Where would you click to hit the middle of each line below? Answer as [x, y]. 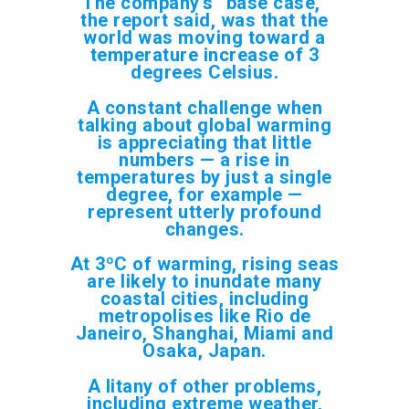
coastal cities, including [204, 298]
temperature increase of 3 [204, 54]
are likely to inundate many [204, 281]
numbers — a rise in [204, 159]
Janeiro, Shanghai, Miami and [204, 333]
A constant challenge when [204, 107]
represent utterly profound [204, 211]
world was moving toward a [204, 37]
